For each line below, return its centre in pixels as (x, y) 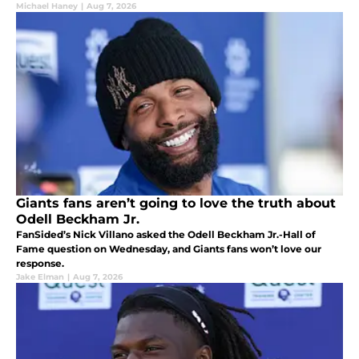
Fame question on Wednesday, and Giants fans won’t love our (169, 248)
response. (40, 263)
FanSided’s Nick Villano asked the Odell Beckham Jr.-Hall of (166, 234)
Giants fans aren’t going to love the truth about (176, 203)
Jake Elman (40, 276)
